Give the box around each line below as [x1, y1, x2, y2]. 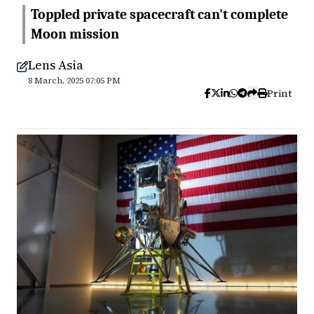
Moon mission [31, 26, 119, 42]
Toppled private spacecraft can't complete [31, 6, 288, 22]
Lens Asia [28, 56, 83, 74]
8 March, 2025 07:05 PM [28, 75, 121, 86]
